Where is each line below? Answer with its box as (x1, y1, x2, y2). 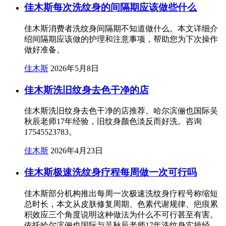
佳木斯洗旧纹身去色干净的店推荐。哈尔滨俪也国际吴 (24, 106, 218, 116)
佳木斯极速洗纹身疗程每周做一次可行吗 (24, 167, 197, 178)
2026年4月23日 (50, 146, 103, 155)
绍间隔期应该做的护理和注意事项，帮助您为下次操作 (24, 34, 218, 43)
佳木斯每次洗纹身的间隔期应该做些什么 (24, 2, 197, 13)
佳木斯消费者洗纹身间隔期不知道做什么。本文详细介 (24, 24, 218, 33)
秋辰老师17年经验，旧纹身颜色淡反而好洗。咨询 (24, 117, 202, 126)
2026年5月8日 (50, 64, 99, 73)
